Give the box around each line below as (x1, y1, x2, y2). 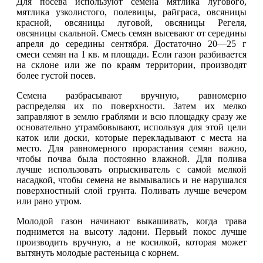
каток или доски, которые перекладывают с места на (16, 132, 247, 143)
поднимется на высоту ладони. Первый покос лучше (16, 226, 247, 237)
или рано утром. (16, 195, 82, 206)
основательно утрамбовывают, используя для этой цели (16, 122, 247, 132)
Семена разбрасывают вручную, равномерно (16, 90, 247, 100)
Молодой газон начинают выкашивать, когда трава (16, 215, 247, 226)
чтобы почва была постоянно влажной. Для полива (16, 153, 247, 164)
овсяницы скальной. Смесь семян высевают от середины (16, 28, 247, 38)
